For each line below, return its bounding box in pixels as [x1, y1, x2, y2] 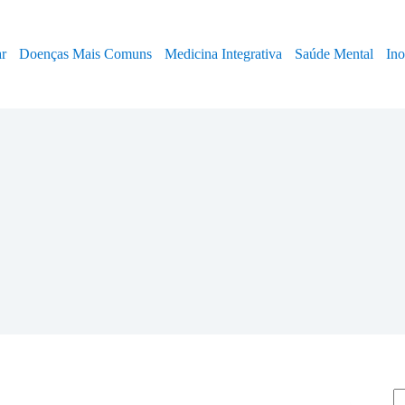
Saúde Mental [295, 46, 374, 61]
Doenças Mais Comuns [19, 46, 153, 61]
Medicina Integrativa [165, 46, 283, 61]
